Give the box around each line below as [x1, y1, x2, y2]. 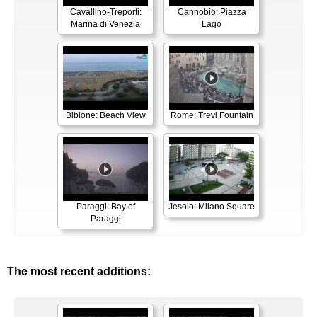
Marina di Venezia [71, 19, 140, 30]
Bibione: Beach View [65, 110, 146, 121]
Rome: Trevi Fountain [170, 110, 253, 121]
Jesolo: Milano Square [168, 202, 255, 212]
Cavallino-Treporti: [69, 7, 142, 18]
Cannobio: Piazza [177, 7, 246, 18]
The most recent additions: [7, 265, 151, 278]
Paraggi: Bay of [76, 202, 135, 212]
